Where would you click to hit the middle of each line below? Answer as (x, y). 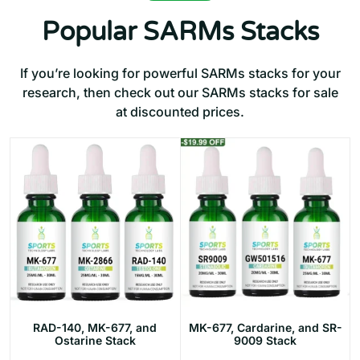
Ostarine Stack (95, 341)
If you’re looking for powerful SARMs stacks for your (180, 74)
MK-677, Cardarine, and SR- (265, 328)
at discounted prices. (180, 112)
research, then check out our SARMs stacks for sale (180, 93)
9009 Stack (265, 341)
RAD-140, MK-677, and (95, 328)
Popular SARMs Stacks (180, 32)
